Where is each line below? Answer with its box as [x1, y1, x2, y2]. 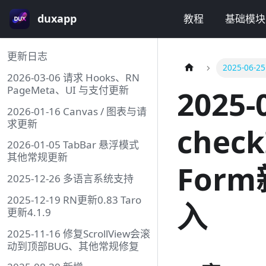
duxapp [37, 11, 77, 26]
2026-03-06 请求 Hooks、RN [7, 70, 140, 84]
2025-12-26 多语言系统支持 [7, 172, 134, 186]
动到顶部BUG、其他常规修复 [7, 239, 139, 253]
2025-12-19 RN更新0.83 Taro [7, 192, 141, 207]
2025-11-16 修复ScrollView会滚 [7, 226, 150, 240]
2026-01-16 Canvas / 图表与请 [7, 104, 147, 118]
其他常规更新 [7, 150, 68, 164]
